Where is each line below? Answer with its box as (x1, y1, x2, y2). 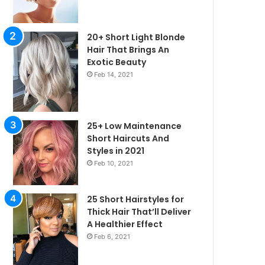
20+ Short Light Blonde (87, 31, 186, 43)
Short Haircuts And (87, 132, 170, 144)
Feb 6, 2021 (94, 232, 131, 241)
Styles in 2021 (87, 144, 145, 157)
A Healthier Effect (87, 218, 163, 230)
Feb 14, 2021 (94, 70, 134, 79)
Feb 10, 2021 (94, 159, 134, 167)
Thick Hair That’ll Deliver (87, 205, 192, 218)
